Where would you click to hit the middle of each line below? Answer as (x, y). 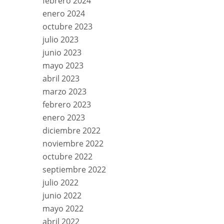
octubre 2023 (67, 26)
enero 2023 (64, 117)
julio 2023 (60, 39)
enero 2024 (64, 13)
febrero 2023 (67, 104)
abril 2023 (61, 78)
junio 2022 (62, 195)
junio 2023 (62, 52)
